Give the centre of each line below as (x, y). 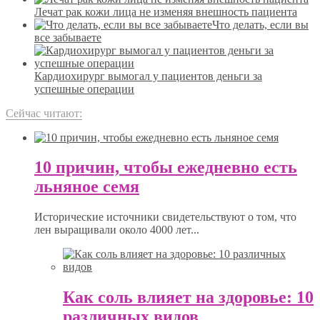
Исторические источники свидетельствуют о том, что (165, 217)
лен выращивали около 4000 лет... (117, 230)
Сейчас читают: (44, 113)
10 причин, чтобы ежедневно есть (166, 167)
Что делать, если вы (260, 24)
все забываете (68, 37)
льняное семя (87, 187)
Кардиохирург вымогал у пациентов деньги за (148, 76)
